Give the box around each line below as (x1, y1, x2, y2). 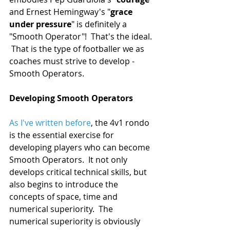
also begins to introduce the (9, 179, 120, 190)
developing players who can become (9, 142, 152, 154)
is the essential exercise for (9, 129, 116, 141)
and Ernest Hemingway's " (9, 6, 110, 18)
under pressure (9, 18, 71, 30)
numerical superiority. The (9, 203, 115, 215)
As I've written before (9, 117, 91, 129)
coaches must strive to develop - (9, 55, 139, 67)
